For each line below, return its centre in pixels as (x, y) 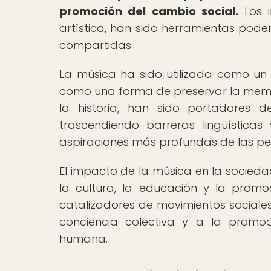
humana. (83, 239)
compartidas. (96, 45)
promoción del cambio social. (149, 11)
